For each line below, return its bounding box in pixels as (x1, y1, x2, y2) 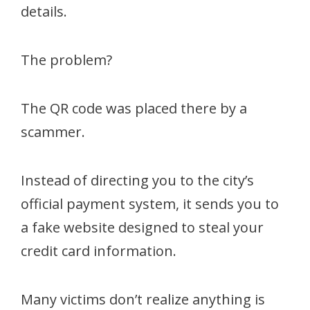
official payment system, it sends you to (21, 194, 279, 213)
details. (21, 1, 67, 21)
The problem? (21, 50, 112, 69)
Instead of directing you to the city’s (21, 170, 254, 190)
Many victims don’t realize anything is (21, 289, 265, 309)
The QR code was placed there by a (21, 98, 247, 118)
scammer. (21, 122, 85, 141)
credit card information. (21, 241, 176, 260)
